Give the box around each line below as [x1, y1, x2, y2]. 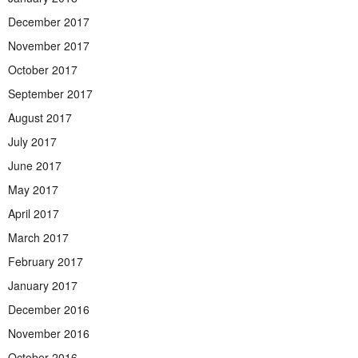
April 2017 [8, 205, 59, 221]
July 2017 [8, 133, 57, 149]
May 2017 [8, 181, 58, 197]
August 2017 [8, 109, 72, 125]
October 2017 [8, 61, 78, 78]
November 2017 [8, 37, 89, 54]
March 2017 [8, 229, 69, 245]
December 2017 [8, 13, 89, 30]
